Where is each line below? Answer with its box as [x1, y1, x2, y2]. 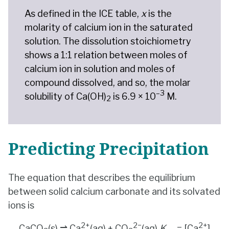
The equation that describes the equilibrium [8, 172, 195, 183]
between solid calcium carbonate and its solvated [8, 186, 220, 197]
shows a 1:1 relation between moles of [25, 49, 188, 60]
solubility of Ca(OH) [25, 90, 106, 102]
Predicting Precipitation [8, 136, 209, 160]
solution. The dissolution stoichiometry [25, 35, 191, 47]
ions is [8, 199, 34, 211]
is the [146, 8, 172, 19]
